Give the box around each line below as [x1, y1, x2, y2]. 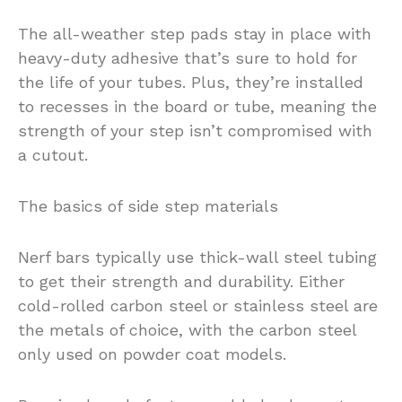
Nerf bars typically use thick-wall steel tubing [18, 247, 377, 267]
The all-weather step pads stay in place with [18, 23, 371, 43]
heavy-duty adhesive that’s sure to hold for [18, 48, 357, 67]
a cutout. [18, 144, 88, 164]
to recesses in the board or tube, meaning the [18, 96, 377, 116]
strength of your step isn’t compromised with [18, 120, 372, 140]
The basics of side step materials [18, 196, 278, 215]
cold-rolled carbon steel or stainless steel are [18, 295, 378, 315]
